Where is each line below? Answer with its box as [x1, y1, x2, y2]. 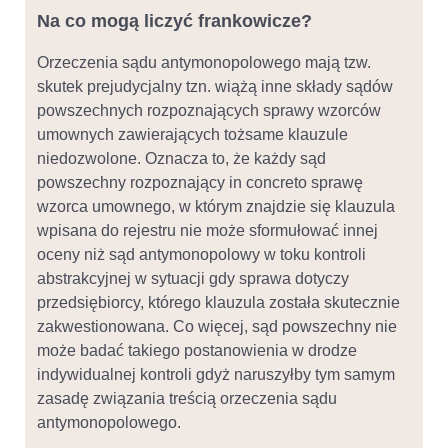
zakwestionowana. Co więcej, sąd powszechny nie [37, 318, 397, 335]
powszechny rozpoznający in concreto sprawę [37, 174, 363, 191]
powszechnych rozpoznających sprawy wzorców [37, 102, 381, 119]
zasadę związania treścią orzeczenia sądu [37, 390, 337, 407]
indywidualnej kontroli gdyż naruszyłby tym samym [37, 366, 395, 383]
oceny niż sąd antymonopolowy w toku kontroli [37, 246, 366, 263]
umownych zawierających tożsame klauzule [37, 126, 348, 143]
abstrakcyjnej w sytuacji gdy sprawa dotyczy [37, 270, 349, 287]
